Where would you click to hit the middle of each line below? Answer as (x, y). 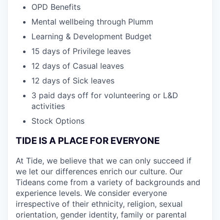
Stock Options (58, 121)
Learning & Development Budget (92, 36)
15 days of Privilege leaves (81, 51)
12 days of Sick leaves (73, 80)
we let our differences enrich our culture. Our (99, 172)
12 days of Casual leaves (78, 66)
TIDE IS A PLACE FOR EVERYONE (88, 140)
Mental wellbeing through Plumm (92, 21)
